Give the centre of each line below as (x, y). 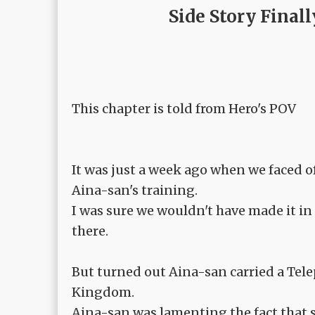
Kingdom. (103, 292)
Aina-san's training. (135, 191)
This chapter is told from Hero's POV (184, 109)
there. (90, 231)
